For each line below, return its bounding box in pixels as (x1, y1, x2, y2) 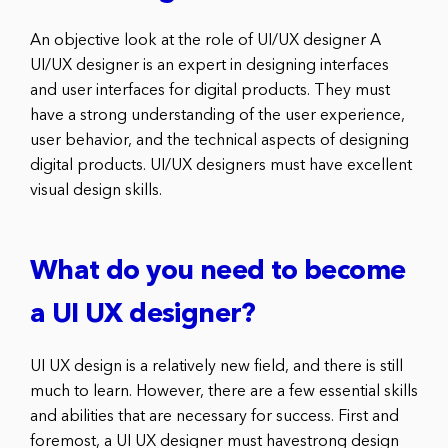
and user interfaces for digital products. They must (30, 83, 390, 100)
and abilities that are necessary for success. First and (30, 409, 399, 426)
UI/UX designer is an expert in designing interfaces (30, 58, 389, 75)
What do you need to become (30, 259, 406, 287)
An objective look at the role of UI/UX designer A (30, 33, 381, 50)
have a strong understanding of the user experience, (30, 108, 405, 125)
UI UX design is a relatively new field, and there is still (30, 359, 403, 376)
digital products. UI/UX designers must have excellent (30, 158, 412, 175)
